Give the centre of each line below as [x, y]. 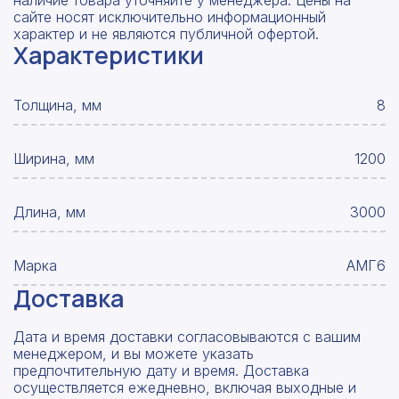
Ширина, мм [54, 158]
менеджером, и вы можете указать [134, 354]
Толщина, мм [57, 105]
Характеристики [109, 56]
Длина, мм [49, 212]
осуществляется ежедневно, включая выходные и [185, 388]
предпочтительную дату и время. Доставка [161, 371]
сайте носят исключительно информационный [170, 17]
